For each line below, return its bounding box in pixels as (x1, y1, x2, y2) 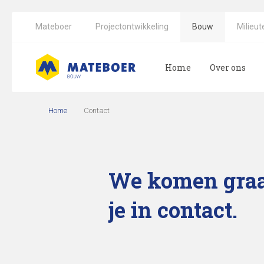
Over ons (210, 61, 246, 73)
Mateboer (35, 22, 72, 31)
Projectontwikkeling (95, 22, 169, 31)
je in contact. (108, 196, 237, 224)
